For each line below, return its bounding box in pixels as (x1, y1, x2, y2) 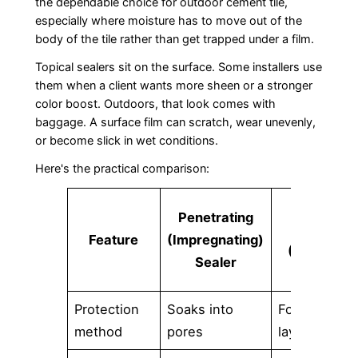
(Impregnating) (167, 231, 265, 248)
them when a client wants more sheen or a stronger (34, 78, 312, 93)
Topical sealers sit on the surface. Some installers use (34, 59, 322, 74)
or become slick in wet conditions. (34, 133, 218, 148)
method (74, 323, 123, 340)
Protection (74, 300, 140, 317)
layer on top (278, 323, 354, 340)
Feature (89, 231, 139, 248)
